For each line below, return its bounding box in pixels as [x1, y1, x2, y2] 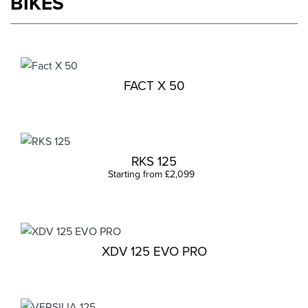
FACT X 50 [123, 76, 185, 95]
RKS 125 [131, 152, 177, 170]
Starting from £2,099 [108, 167, 195, 181]
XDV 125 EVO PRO [101, 242, 207, 261]
